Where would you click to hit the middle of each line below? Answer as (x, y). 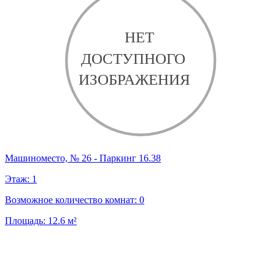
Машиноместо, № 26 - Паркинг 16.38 (83, 158)
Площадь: (26, 221)
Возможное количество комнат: (72, 200)
